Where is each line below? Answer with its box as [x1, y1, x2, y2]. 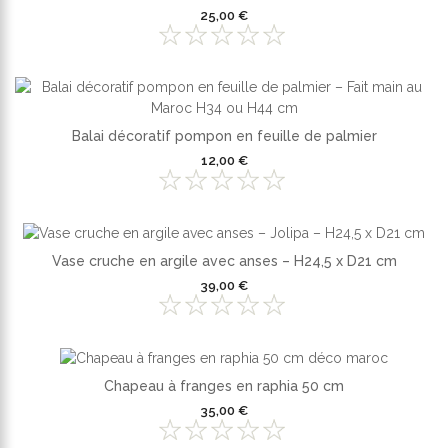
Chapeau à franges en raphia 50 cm [104, 378, 344, 395]
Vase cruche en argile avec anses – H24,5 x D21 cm [51, 253, 397, 270]
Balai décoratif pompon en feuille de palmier [71, 128, 377, 145]
